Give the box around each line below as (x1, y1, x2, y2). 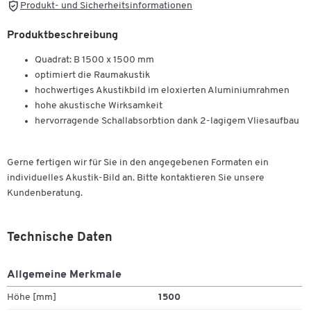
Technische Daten (7, 231, 112, 245)
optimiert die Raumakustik (35, 69, 150, 81)
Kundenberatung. (7, 188, 83, 199)
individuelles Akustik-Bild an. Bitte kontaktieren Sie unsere (7, 173, 264, 184)
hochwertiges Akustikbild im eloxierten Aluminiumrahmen (35, 85, 289, 96)
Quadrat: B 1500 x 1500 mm (35, 54, 154, 65)
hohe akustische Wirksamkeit (35, 100, 162, 111)
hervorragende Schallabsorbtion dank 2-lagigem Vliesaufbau (35, 115, 299, 126)
